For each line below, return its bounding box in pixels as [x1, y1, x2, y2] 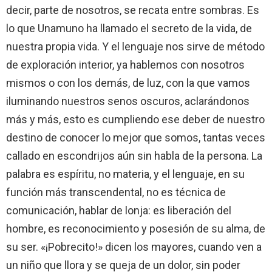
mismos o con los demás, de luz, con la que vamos [6, 76, 250, 89]
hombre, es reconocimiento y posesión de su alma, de [6, 222, 265, 235]
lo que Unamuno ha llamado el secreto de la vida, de [6, 21, 252, 35]
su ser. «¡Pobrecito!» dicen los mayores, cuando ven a [6, 240, 262, 253]
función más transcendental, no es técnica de [6, 185, 226, 199]
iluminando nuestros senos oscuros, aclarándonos [6, 94, 250, 107]
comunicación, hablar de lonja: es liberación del [6, 203, 231, 217]
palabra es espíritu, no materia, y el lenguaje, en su [6, 167, 245, 180]
